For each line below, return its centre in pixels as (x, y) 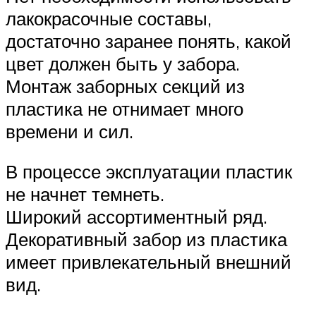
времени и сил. (69, 131)
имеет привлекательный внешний (148, 262)
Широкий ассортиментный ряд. (136, 217)
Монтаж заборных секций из (125, 86)
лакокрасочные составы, (109, 18)
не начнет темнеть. (85, 194)
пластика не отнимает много (124, 108)
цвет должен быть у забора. (123, 63)
